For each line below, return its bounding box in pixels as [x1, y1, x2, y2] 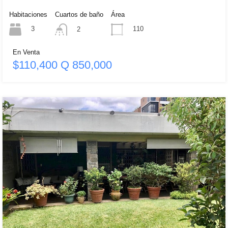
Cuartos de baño [55, 10, 103, 18]
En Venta [13, 48, 40, 56]
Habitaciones [9, 10, 47, 18]
